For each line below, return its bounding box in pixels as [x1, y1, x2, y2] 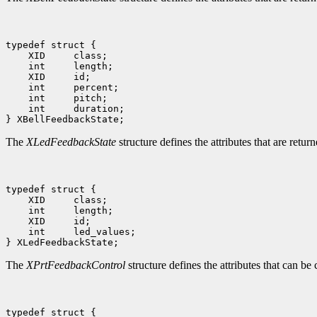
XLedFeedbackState [26, 136, 116, 149]
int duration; [23, 103, 125, 115]
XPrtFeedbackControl [26, 259, 125, 272]
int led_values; [23, 226, 136, 238]
